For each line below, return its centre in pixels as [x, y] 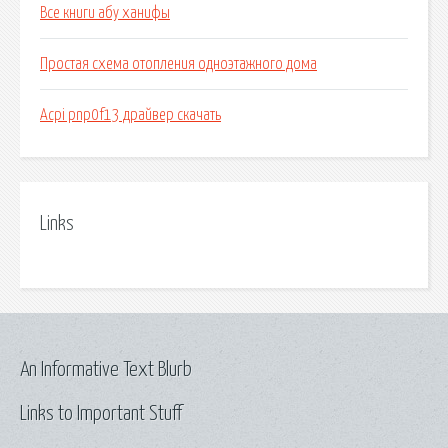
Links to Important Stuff [101, 413]
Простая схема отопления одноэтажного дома [178, 64]
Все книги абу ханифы [105, 13]
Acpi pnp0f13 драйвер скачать [130, 115]
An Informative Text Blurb [106, 369]
